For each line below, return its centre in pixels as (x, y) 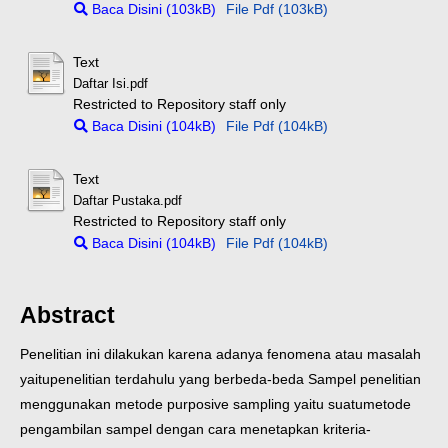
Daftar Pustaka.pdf (128, 201)
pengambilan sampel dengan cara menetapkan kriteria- (195, 429)
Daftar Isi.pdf (111, 84)
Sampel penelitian (364, 379)
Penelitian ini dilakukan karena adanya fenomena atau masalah (220, 354)
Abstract (67, 315)
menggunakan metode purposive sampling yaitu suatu (191, 404)
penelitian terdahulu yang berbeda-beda (179, 379)
